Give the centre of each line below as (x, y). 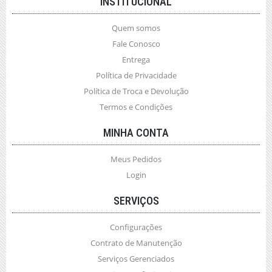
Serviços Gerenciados (136, 259)
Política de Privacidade (136, 75)
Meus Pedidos (136, 159)
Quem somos (136, 28)
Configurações (136, 227)
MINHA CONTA (136, 133)
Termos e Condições (136, 107)
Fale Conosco (136, 44)
